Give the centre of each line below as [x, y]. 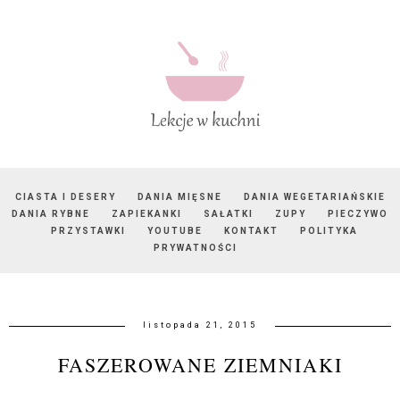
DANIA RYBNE [51, 214]
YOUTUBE [175, 231]
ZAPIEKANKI [147, 214]
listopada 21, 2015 [200, 325]
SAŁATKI [229, 214]
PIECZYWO [358, 214]
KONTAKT [251, 231]
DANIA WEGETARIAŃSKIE [314, 197]
